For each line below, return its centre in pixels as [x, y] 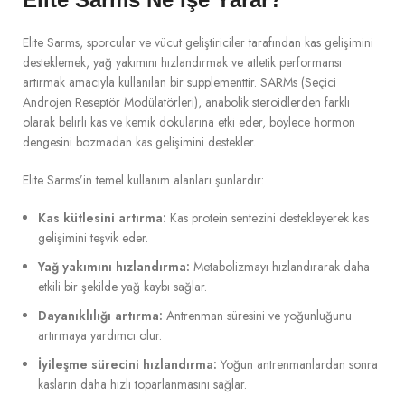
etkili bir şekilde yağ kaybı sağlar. [122, 287]
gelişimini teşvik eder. [93, 238]
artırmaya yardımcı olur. [100, 335]
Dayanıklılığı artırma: [100, 316]
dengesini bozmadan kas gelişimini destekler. [139, 142]
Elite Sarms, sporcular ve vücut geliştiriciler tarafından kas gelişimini [198, 42]
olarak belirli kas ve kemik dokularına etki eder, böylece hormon [189, 122]
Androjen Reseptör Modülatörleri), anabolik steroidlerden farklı [186, 102]
